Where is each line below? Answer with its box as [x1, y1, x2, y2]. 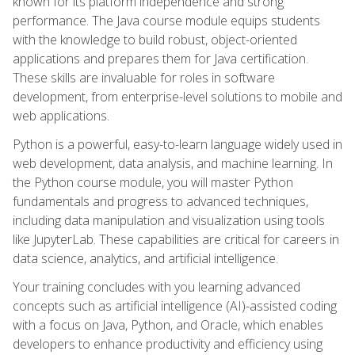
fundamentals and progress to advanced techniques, [13, 192, 308, 210]
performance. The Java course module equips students [13, 11, 320, 29]
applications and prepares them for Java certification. [13, 49, 308, 67]
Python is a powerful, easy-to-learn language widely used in [13, 135, 342, 153]
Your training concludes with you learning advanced [13, 277, 300, 296]
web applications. [13, 106, 109, 124]
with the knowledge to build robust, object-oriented [13, 30, 297, 48]
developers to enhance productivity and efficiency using [13, 334, 323, 353]
